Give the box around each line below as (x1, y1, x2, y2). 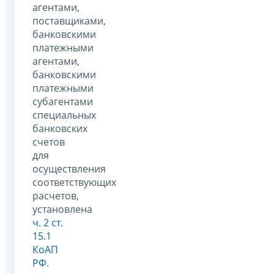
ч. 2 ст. (32, 215, 63, 229)
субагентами (32, 94, 93, 108)
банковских (32, 121, 87, 135)
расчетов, (32, 188, 79, 202)
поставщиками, (32, 13, 106, 28)
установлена (32, 202, 92, 216)
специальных (32, 108, 96, 122)
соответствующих (32, 175, 116, 189)
